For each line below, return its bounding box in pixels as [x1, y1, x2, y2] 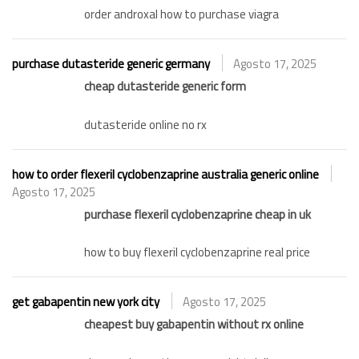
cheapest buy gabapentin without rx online [84, 315, 304, 334]
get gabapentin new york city [12, 292, 159, 312]
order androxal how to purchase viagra [84, 5, 279, 24]
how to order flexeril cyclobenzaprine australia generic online [12, 164, 319, 184]
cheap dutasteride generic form [84, 77, 246, 96]
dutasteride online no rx [84, 115, 207, 134]
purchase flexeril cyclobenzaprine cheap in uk [84, 204, 311, 224]
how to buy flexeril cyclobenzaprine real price [84, 243, 310, 262]
